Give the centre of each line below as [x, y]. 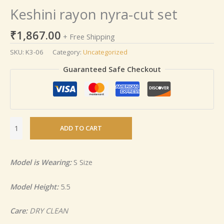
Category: [68, 52]
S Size [82, 162]
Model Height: [35, 186]
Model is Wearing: [41, 162]
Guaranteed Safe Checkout [112, 69]
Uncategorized [105, 52]
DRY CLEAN [49, 211]
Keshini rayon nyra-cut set [94, 14]
